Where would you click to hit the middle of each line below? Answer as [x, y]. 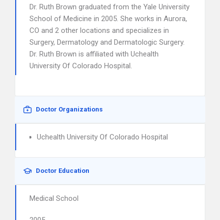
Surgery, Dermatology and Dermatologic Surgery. [107, 42]
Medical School [54, 198]
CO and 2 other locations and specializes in [99, 30]
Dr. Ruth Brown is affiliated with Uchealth [94, 54]
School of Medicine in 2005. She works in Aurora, [108, 19]
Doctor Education [63, 171]
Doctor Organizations [69, 109]
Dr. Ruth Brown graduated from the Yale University [110, 7]
